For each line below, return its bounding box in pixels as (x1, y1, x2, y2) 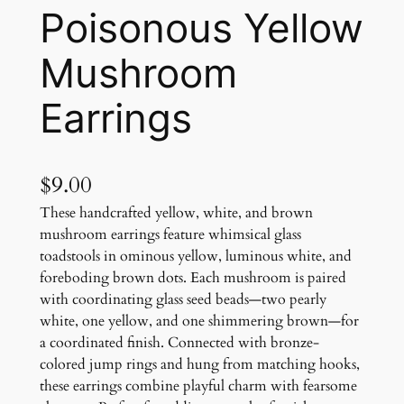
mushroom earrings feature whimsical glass (39, 224, 301, 244)
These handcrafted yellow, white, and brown (39, 202, 313, 223)
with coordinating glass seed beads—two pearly (39, 289, 326, 309)
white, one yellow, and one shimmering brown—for (39, 310, 359, 331)
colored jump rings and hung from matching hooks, (39, 353, 360, 374)
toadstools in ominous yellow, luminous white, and (39, 245, 352, 266)
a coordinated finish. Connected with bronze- (39, 332, 319, 353)
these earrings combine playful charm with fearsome (39, 375, 357, 396)
